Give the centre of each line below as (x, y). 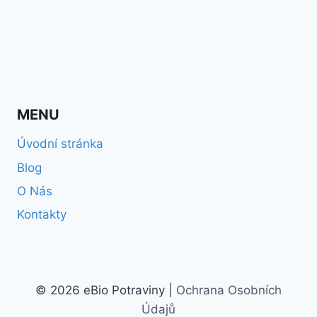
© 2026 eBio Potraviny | (106, 290)
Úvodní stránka (60, 144)
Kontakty (42, 215)
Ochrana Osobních (229, 290)
